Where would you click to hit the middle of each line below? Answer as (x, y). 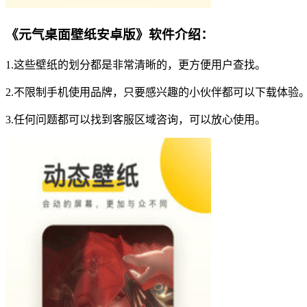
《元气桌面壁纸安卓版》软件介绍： (110, 35)
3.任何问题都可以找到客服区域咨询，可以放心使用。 (136, 119)
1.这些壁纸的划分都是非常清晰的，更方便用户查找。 (136, 64)
